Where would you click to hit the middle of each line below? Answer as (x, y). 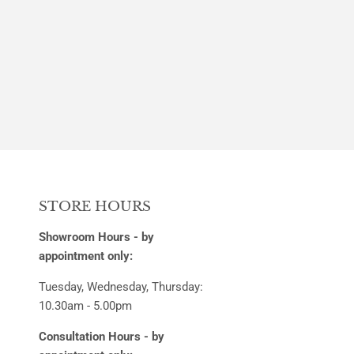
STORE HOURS (94, 206)
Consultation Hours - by (101, 336)
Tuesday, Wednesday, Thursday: (121, 286)
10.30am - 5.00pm (85, 305)
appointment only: (85, 256)
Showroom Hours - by (96, 237)
